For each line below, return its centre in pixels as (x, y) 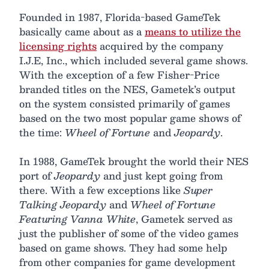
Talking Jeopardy (63, 204)
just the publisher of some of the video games (129, 233)
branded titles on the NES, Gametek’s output (127, 89)
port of (37, 175)
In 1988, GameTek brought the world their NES (134, 161)
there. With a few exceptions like (101, 190)
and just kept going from (162, 175)
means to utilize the (193, 31)
